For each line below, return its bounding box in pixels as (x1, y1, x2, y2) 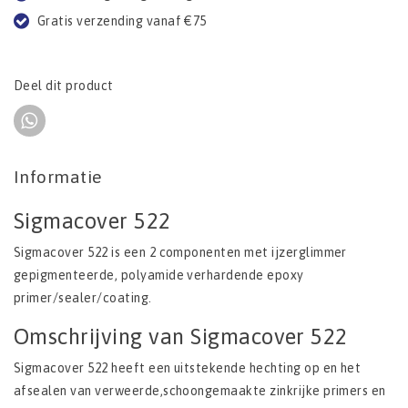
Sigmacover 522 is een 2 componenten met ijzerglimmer (14, 245, 347, 260)
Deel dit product (14, 78, 114, 94)
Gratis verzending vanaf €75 (36, 14, 207, 29)
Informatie (14, 167, 103, 188)
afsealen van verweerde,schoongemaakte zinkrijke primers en (14, 383, 386, 399)
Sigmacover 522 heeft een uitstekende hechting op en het (14, 361, 362, 376)
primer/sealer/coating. (14, 291, 152, 306)
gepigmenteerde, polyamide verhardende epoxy (14, 268, 304, 283)
